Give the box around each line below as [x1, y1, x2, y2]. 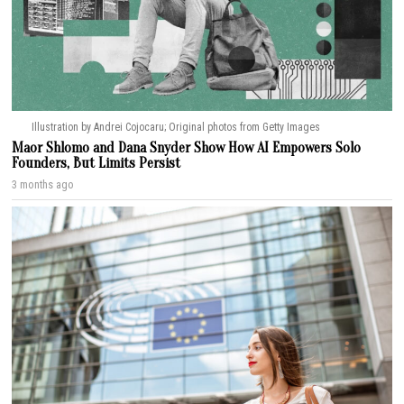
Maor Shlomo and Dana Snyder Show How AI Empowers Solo [12, 140, 362, 157]
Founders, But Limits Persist [12, 155, 181, 172]
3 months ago [12, 178, 75, 192]
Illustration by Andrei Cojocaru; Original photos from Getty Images [31, 121, 320, 134]
